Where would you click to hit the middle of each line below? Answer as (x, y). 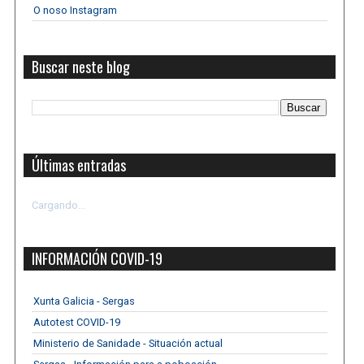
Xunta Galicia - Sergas (84, 301)
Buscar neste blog (81, 67)
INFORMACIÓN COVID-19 (97, 259)
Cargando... (59, 206)
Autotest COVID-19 (77, 323)
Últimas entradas (79, 165)
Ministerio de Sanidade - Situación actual (128, 344)
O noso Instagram (76, 11)
